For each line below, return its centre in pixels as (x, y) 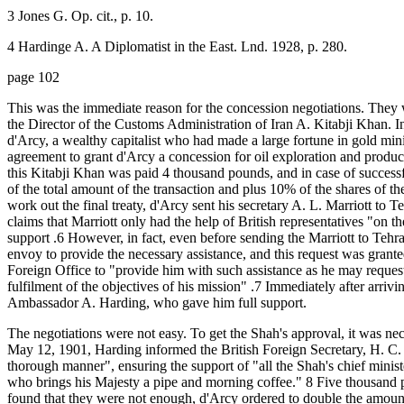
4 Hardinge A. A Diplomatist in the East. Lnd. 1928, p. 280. (177, 46)
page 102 (33, 77)
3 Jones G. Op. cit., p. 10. (80, 15)
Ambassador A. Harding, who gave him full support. (157, 302)
